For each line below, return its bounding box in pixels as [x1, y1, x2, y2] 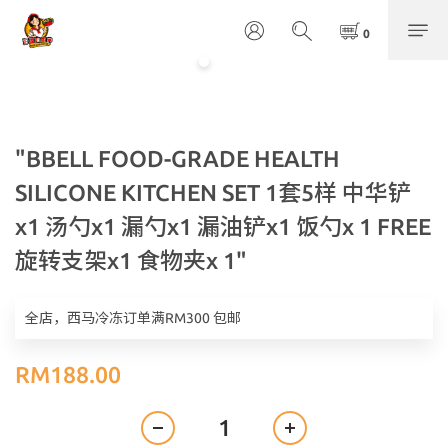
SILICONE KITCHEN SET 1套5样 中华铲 [15, 180, 411, 205]
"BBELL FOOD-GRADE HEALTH [15, 146, 340, 171]
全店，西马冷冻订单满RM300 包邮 [25, 310, 241, 326]
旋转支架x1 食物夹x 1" [15, 248, 247, 273]
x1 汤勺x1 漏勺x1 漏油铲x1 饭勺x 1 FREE [15, 214, 431, 239]
